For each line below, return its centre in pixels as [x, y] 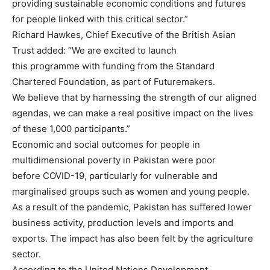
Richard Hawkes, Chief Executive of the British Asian [124, 35]
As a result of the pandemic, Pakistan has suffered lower [132, 207]
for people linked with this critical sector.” [100, 19]
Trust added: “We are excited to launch [94, 51]
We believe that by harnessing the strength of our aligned [134, 98]
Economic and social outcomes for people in [106, 145]
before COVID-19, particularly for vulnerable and [115, 176]
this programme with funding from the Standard [113, 66]
